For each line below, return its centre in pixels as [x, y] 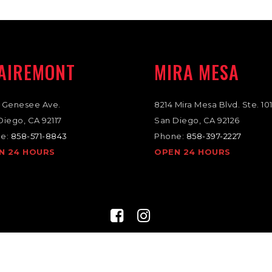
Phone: [170, 136]
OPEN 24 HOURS [192, 152]
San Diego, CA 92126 [197, 120]
